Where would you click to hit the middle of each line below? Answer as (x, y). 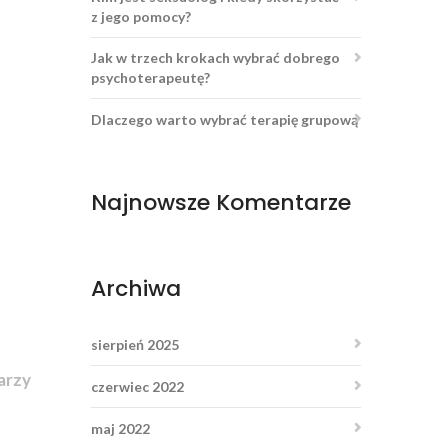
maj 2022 (120, 428)
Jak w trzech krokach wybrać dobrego (215, 57)
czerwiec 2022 (137, 386)
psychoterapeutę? (150, 77)
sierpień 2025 (135, 344)
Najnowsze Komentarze (221, 202)
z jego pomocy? (141, 16)
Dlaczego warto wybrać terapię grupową (224, 119)
